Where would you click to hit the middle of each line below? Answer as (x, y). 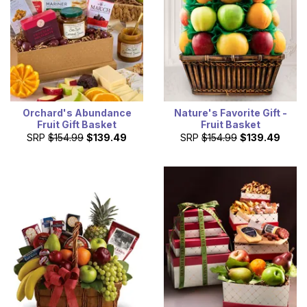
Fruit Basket (230, 125)
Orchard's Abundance (77, 113)
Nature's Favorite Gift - (230, 113)
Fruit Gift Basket (77, 125)
